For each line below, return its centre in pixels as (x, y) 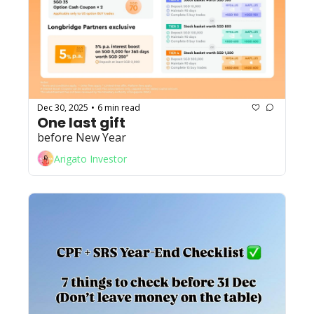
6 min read (119, 107)
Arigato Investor (90, 158)
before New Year (82, 138)
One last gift (81, 123)
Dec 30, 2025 (63, 107)
